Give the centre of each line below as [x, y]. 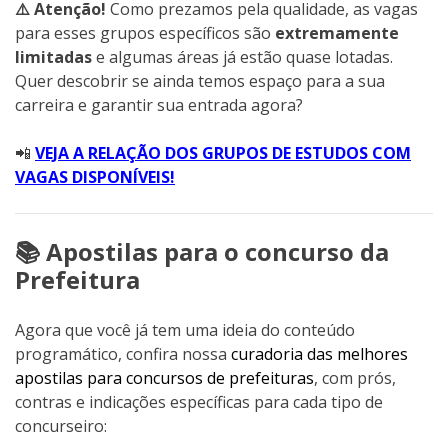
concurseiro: [61, 425]
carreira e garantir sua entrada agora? [159, 104]
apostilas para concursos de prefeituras [164, 377]
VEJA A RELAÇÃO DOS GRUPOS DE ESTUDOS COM [223, 152]
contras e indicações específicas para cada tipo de [199, 401]
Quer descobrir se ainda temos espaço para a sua [200, 80]
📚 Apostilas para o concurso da [202, 251]
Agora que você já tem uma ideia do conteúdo [185, 329]
